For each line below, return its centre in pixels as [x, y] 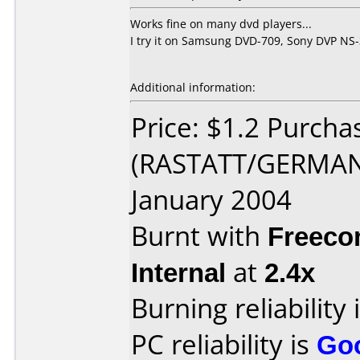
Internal [178, 272]
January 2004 [211, 200]
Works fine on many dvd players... [221, 24]
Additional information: [193, 87]
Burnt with [199, 236]
